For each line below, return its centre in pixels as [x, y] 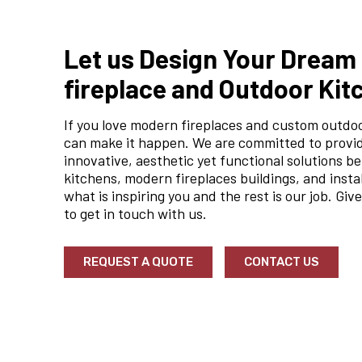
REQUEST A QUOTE [138, 261]
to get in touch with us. [135, 214]
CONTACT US [282, 261]
